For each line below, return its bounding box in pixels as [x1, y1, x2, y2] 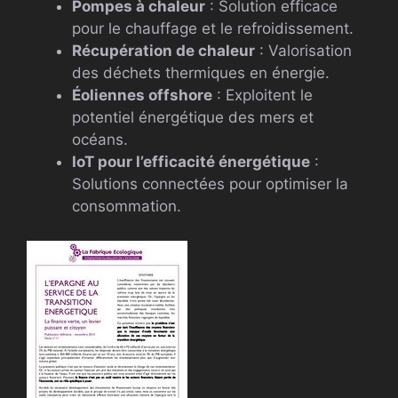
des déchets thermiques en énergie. [72, 64, 330, 83]
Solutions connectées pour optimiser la [72, 175, 348, 194]
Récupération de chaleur [72, 42, 255, 60]
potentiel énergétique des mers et [72, 108, 314, 127]
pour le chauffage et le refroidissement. [72, 20, 354, 38]
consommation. [72, 197, 181, 216]
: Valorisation [255, 42, 352, 60]
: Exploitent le [212, 86, 313, 105]
